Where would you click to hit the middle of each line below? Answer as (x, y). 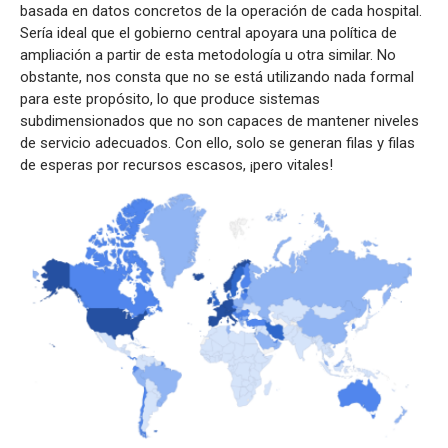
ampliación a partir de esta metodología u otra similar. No (208, 54)
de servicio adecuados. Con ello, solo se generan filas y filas (217, 142)
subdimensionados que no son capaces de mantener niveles (219, 120)
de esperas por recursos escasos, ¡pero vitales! (176, 164)
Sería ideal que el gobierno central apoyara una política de (208, 32)
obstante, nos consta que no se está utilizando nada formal (217, 76)
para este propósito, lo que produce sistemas (170, 98)
